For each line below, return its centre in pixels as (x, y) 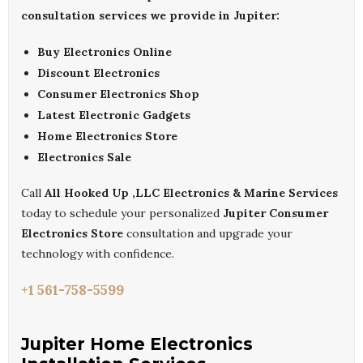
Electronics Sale (84, 158)
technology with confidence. (98, 254)
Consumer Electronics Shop (118, 94)
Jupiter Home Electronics (137, 344)
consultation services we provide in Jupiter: (150, 16)
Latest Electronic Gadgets (114, 115)
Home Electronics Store (107, 137)
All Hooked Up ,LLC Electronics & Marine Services (191, 193)
